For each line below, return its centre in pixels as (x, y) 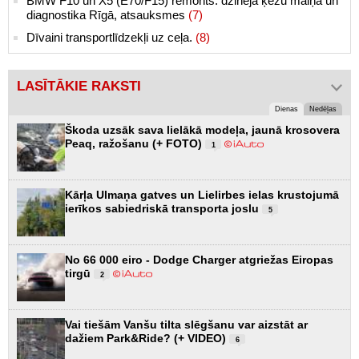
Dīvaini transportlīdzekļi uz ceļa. (111, 38)
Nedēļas (323, 109)
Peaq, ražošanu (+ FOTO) (135, 144)
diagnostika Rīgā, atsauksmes (107, 15)
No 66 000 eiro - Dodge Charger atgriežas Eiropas (199, 260)
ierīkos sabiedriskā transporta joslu (163, 209)
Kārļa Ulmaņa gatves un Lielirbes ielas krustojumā (202, 195)
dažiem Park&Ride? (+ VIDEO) (147, 339)
